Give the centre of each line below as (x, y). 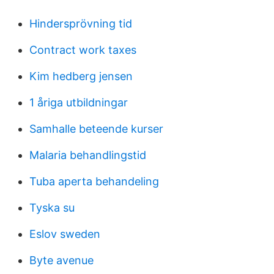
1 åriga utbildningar (79, 102)
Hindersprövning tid (81, 24)
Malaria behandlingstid (88, 155)
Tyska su (52, 208)
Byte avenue (61, 260)
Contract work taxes (83, 50)
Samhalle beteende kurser (96, 129)
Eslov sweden (65, 234)
